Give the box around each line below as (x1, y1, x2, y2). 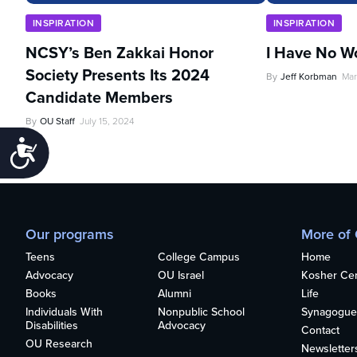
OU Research (25, 335, 92, 352)
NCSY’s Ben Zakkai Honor (25, 41, 214, 65)
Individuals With (25, 304, 103, 320)
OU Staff (40, 114, 75, 128)
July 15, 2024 (80, 114, 134, 128)
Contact (300, 322, 339, 339)
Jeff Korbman (280, 69, 337, 84)
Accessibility (38, 137, 135, 157)
